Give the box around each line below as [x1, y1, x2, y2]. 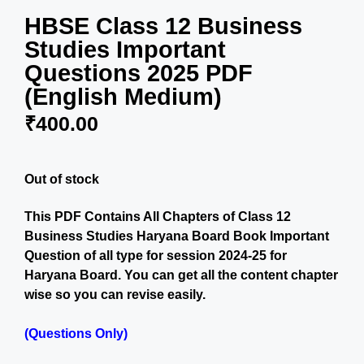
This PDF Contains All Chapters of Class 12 [24, 210, 291, 224]
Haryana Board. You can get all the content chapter [24, 268, 338, 283]
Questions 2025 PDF [24, 60, 253, 87]
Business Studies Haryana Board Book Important [24, 229, 329, 244]
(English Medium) [24, 84, 222, 110]
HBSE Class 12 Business [24, 13, 302, 40]
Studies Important [24, 37, 226, 63]
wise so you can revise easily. [24, 288, 206, 302]
